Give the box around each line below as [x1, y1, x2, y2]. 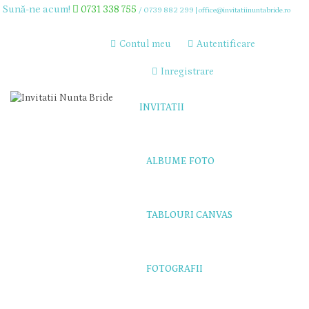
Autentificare [197, 39, 255, 50]
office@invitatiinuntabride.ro [199, 6, 290, 14]
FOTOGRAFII [146, 263, 203, 275]
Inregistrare [161, 66, 214, 77]
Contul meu [119, 39, 171, 50]
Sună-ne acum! [2, 3, 70, 15]
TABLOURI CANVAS [146, 210, 232, 221]
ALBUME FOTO [146, 156, 215, 167]
